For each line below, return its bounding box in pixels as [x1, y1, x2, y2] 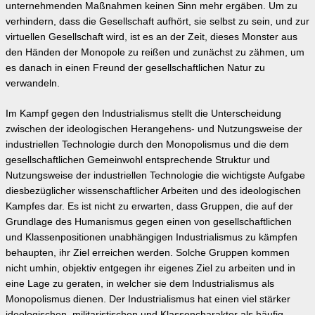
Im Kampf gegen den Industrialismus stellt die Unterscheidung [6, 108, 281, 119]
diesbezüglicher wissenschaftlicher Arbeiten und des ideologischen [6, 185, 301, 196]
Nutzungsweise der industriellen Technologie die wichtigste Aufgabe [6, 169, 305, 181]
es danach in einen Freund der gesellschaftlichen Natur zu [6, 62, 265, 73]
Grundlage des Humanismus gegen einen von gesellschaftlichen [6, 216, 292, 227]
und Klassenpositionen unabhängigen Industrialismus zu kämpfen [6, 231, 297, 243]
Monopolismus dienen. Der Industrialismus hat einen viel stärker [6, 293, 290, 304]
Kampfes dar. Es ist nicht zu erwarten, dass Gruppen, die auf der [6, 200, 293, 212]
